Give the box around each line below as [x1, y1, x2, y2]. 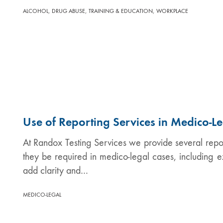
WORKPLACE [156, 7, 188, 14]
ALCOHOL [23, 7, 48, 14]
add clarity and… [23, 164, 88, 176]
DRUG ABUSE [52, 7, 85, 14]
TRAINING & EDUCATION [89, 7, 153, 14]
